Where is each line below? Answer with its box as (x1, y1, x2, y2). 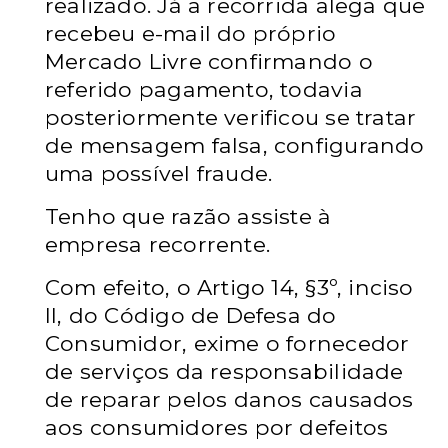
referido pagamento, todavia (45, 76, 363, 102)
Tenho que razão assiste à (45, 203, 332, 229)
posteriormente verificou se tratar (45, 104, 417, 130)
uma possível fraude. (45, 160, 273, 186)
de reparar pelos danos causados (45, 386, 414, 412)
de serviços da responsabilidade (45, 358, 404, 384)
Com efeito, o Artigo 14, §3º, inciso (45, 274, 414, 300)
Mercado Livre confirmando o (45, 48, 373, 74)
